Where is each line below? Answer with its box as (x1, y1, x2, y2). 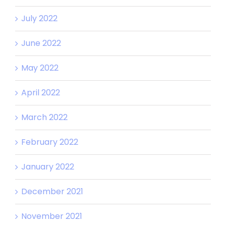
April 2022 (21, 86, 60, 98)
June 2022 (21, 37, 61, 49)
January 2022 (21, 160, 74, 173)
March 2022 (21, 111, 68, 123)
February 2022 (21, 136, 78, 148)
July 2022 (21, 12, 58, 24)
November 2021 (21, 210, 82, 222)
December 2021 (21, 185, 83, 197)
